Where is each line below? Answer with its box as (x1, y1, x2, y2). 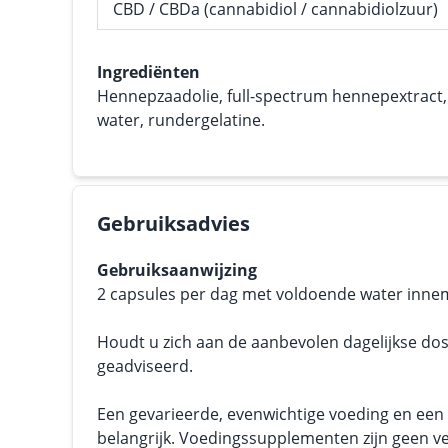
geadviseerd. (97, 355, 193, 377)
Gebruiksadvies (97, 210, 250, 237)
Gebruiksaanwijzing (97, 259, 257, 281)
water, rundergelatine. (97, 109, 265, 131)
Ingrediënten (97, 61, 200, 83)
